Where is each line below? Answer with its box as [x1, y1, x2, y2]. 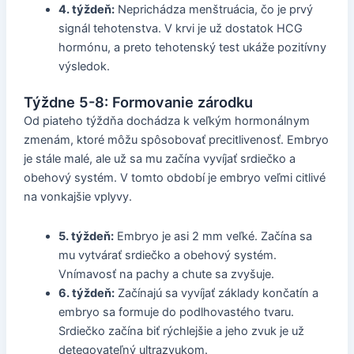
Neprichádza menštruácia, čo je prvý [114, 2, 313, 17]
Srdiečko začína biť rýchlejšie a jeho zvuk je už [58, 323, 304, 338]
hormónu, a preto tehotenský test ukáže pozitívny [58, 40, 326, 55]
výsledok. [58, 59, 110, 74]
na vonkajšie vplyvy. [23, 189, 132, 204]
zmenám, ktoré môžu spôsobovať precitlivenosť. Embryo [23, 132, 329, 147]
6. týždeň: [58, 285, 115, 300]
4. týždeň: [58, 2, 115, 17]
